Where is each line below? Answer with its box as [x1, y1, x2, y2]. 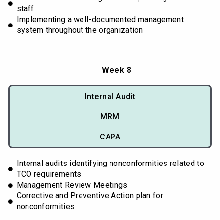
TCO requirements [16, 169, 82, 179]
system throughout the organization [16, 26, 143, 35]
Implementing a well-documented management [16, 15, 184, 25]
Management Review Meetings [16, 180, 128, 190]
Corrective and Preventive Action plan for [16, 191, 163, 201]
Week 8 [102, 65, 131, 75]
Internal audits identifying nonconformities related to [16, 159, 204, 168]
